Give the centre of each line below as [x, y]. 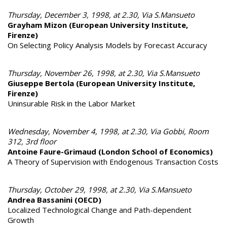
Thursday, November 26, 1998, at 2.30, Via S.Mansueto [104, 73]
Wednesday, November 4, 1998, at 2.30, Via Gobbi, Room [108, 131]
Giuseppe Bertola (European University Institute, [101, 83]
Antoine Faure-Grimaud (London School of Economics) [110, 151]
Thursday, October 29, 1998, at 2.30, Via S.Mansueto [100, 189]
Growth [21, 220]
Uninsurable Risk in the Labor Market [71, 103]
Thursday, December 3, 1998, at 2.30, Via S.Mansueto [101, 14]
